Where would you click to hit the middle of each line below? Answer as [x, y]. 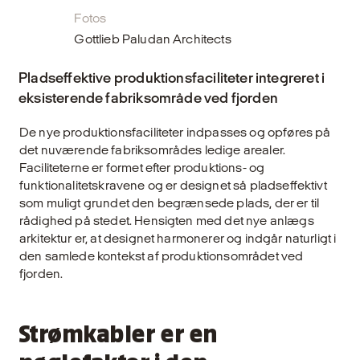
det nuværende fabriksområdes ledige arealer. [153, 149]
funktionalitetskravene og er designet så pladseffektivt [173, 185]
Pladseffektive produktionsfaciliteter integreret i [172, 77]
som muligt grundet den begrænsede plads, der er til [170, 202]
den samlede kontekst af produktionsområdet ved [162, 256]
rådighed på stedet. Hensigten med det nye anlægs [167, 220]
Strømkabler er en [118, 335]
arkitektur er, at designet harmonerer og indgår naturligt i [178, 238]
